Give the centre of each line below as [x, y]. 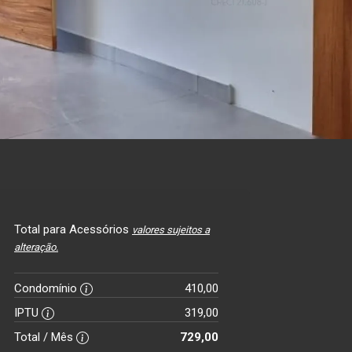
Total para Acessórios [73, 229]
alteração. [36, 247]
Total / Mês [45, 337]
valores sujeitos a [171, 230]
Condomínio [47, 288]
